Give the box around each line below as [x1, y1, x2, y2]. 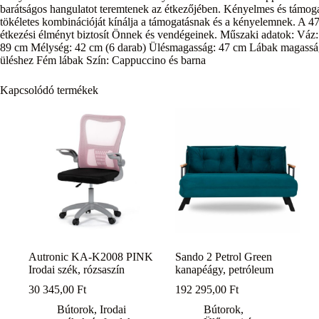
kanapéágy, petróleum [175, 263, 274, 276]
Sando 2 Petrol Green [175, 251, 273, 263]
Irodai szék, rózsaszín [28, 263, 125, 276]
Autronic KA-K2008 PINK [28, 251, 153, 263]
